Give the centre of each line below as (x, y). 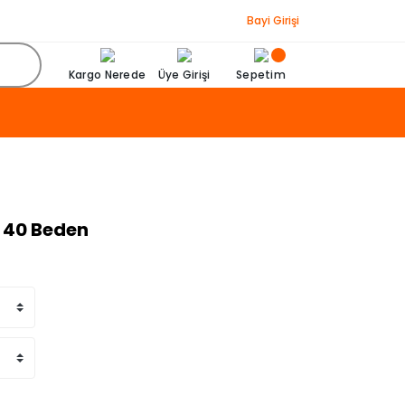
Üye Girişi (184, 74)
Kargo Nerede (107, 74)
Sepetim (261, 74)
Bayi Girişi (273, 20)
